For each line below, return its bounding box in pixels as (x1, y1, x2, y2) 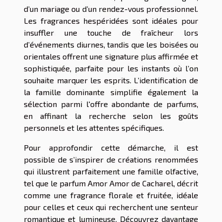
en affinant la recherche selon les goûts (24, 111, 198, 120)
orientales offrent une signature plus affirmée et (24, 51, 198, 61)
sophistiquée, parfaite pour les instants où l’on (24, 63, 198, 73)
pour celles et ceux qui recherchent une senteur (24, 202, 198, 212)
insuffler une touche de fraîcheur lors (24, 27, 198, 37)
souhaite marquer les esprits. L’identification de (24, 75, 198, 85)
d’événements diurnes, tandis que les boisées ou (24, 39, 198, 49)
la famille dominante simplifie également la (24, 87, 198, 97)
